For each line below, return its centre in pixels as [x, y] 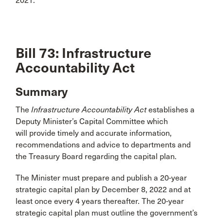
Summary [42, 92]
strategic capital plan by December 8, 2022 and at [103, 189]
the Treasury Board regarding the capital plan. [96, 156]
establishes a [171, 109]
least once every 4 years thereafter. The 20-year [100, 201]
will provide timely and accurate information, [94, 133]
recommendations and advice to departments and [103, 145]
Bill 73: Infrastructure [83, 54]
